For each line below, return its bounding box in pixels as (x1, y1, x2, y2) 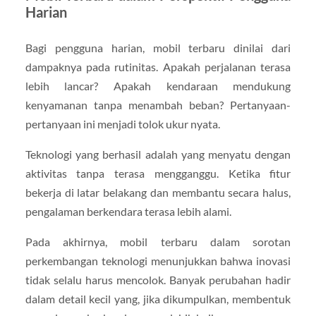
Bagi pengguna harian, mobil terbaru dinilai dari (25, 41, 291, 55)
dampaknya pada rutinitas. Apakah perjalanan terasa (25, 60, 291, 74)
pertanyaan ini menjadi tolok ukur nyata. (25, 117, 220, 131)
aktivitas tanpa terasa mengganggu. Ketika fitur (25, 166, 291, 181)
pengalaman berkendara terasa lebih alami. (25, 205, 231, 219)
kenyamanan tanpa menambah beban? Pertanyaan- (25, 98, 291, 112)
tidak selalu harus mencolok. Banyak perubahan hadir (25, 273, 291, 287)
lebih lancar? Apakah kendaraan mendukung (25, 79, 291, 93)
